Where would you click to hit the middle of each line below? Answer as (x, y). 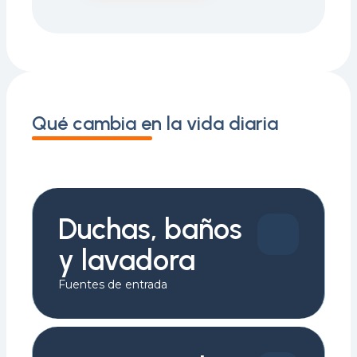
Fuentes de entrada (113, 284)
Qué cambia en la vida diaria (155, 123)
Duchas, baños (150, 229)
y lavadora (127, 260)
